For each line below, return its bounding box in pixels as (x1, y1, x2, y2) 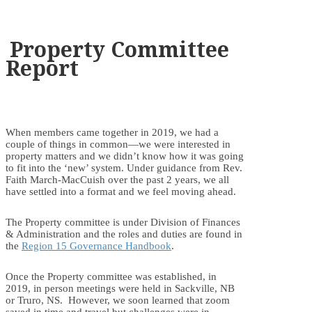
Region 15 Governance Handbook (22, 240, 171, 251)
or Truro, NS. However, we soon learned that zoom (6, 294, 230, 306)
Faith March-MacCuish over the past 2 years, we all (6, 173, 229, 185)
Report (6, 54, 79, 83)
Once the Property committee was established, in (6, 270, 217, 282)
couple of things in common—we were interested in (6, 138, 231, 150)
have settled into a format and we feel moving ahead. (6, 185, 236, 197)
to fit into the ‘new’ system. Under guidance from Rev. (6, 162, 242, 173)
